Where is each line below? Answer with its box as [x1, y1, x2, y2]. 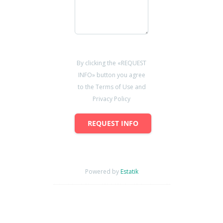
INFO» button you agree [78, 71, 145, 80]
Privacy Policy [93, 95, 130, 104]
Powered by [85, 167, 120, 176]
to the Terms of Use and [77, 83, 146, 92]
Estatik [120, 167, 138, 176]
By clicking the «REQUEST [77, 59, 146, 68]
